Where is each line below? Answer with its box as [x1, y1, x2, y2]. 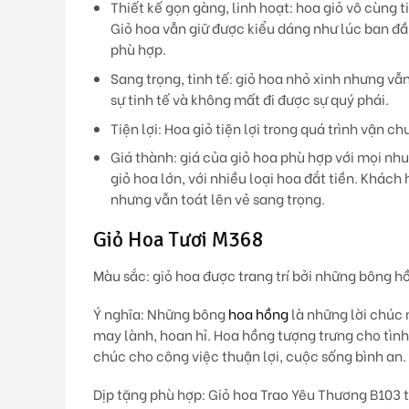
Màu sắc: [93, 265, 150, 285]
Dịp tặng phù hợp [93, 383, 202, 404]
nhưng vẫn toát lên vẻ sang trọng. [110, 189, 325, 209]
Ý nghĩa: [93, 303, 144, 323]
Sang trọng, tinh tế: [110, 68, 233, 89]
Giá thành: [110, 147, 177, 167]
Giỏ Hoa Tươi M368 [93, 226, 264, 254]
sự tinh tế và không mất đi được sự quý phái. [110, 89, 389, 110]
